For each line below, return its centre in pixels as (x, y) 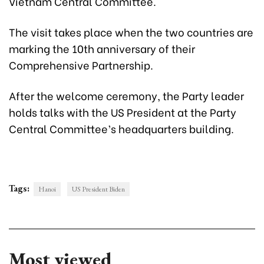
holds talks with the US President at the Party (123, 112)
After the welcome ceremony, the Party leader (126, 95)
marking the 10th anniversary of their (102, 48)
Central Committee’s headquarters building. (121, 128)
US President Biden (98, 189)
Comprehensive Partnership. (81, 65)
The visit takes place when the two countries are (131, 32)
